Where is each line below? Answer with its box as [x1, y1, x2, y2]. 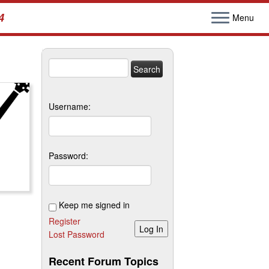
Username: [49, 100, 91, 112]
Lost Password [49, 228, 104, 240]
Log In [139, 223, 163, 235]
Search [48, 58, 75, 70]
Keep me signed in [59, 199, 130, 211]
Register [49, 215, 80, 227]
